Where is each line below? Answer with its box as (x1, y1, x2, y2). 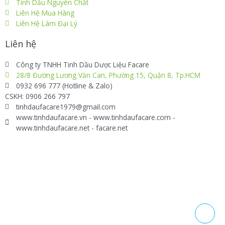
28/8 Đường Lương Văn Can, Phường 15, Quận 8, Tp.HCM (16, 70, 201, 80)
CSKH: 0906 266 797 (5, 91, 70, 101)
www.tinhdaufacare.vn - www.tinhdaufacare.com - (16, 112, 176, 122)
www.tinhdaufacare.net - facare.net (16, 123, 128, 133)
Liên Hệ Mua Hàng (16, 8, 75, 18)
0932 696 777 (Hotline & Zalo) (16, 80, 113, 90)
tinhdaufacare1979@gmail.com (16, 101, 116, 111)
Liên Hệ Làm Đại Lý (16, 18, 78, 28)
